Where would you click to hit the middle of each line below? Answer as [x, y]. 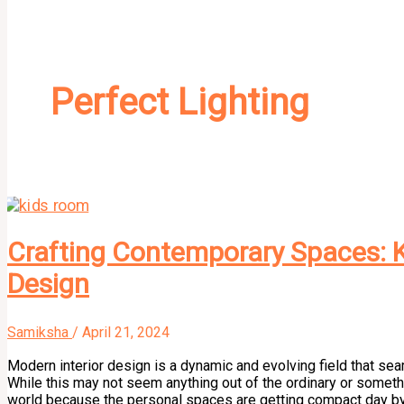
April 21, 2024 [126, 333]
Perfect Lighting [180, 103]
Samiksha [40, 333]
